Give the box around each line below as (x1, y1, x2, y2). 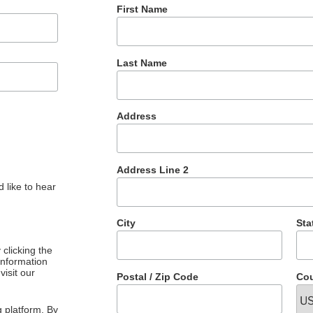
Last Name (116, 57, 167, 68)
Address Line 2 (116, 163, 189, 175)
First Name (116, 3, 168, 15)
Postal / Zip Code (116, 270, 198, 282)
